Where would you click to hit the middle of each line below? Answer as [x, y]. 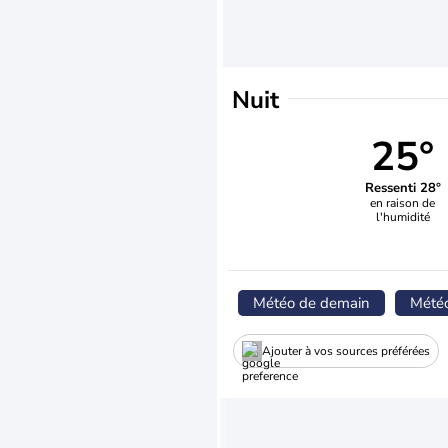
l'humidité [402, 216]
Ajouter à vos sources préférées [346, 350]
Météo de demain [311, 303]
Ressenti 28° [402, 187]
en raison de [403, 202]
